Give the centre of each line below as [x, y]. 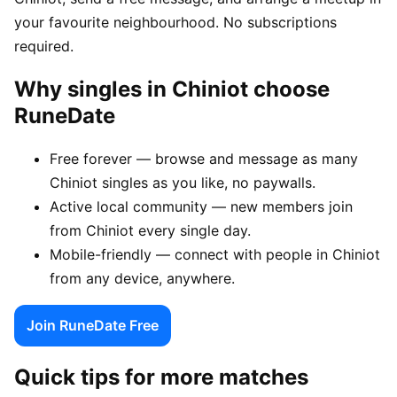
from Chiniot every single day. [150, 230]
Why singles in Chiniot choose [172, 89]
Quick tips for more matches [161, 377]
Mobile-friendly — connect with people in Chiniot [215, 254]
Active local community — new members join [201, 206]
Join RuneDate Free [93, 325]
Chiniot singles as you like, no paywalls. [183, 182]
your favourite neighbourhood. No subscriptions [175, 22]
